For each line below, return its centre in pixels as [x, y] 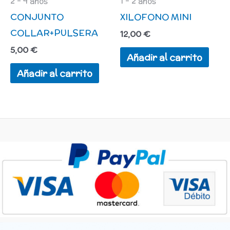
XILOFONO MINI [156, 17]
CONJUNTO [37, 17]
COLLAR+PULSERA [54, 33]
